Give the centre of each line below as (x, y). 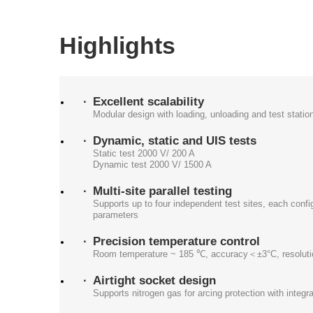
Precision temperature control (176, 242)
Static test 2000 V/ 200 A (144, 153)
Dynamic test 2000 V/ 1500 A (152, 164)
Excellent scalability (148, 101)
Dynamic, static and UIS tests (174, 140)
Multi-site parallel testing (162, 191)
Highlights (117, 45)
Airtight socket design (154, 281)
